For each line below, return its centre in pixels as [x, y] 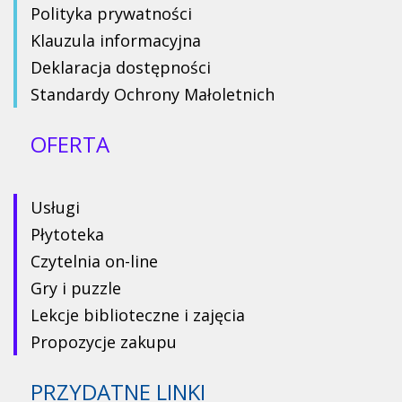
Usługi [55, 207]
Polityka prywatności [111, 13]
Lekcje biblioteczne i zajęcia [138, 315]
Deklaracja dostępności [121, 67]
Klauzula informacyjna [116, 40]
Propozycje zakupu [104, 341]
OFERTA [70, 144]
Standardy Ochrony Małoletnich [153, 94]
